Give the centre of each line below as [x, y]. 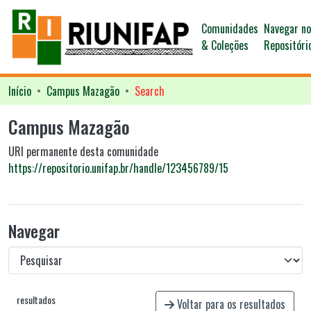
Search [150, 91]
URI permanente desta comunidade [83, 151]
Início [20, 91]
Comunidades [230, 28]
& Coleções [225, 45]
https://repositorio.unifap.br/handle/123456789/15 [118, 168]
